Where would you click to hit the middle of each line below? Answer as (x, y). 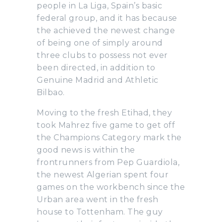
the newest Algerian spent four (103, 174)
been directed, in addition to (96, 67)
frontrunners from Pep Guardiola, (108, 162)
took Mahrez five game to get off (106, 125)
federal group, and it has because (107, 18)
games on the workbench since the (111, 187)
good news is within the (86, 150)
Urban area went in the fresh (97, 199)
